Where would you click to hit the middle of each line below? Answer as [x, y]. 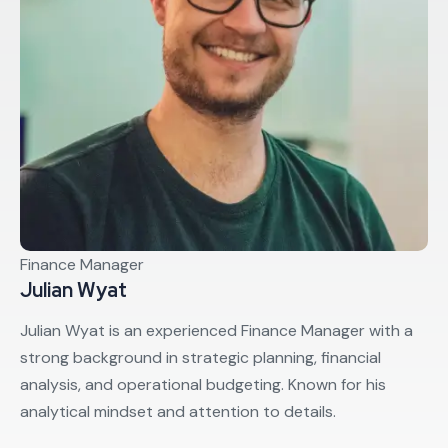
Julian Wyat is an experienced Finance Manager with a [216, 330]
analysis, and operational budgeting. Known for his [203, 384]
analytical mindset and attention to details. [178, 411]
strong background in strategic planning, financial [200, 357]
